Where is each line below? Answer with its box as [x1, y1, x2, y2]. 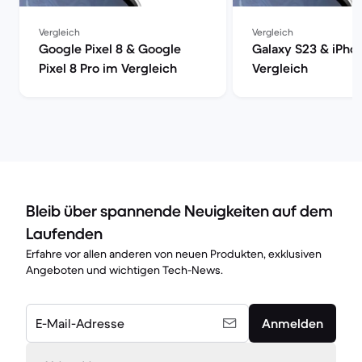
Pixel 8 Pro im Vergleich [39, 60, 177, 76]
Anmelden [262, 315, 323, 331]
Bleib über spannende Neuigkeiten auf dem [26, 201, 333, 221]
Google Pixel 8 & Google [39, 40, 181, 57]
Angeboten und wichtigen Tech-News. [26, 263, 223, 277]
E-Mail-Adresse [36, 315, 124, 331]
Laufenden [26, 224, 103, 244]
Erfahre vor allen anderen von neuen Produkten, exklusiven [26, 246, 322, 261]
